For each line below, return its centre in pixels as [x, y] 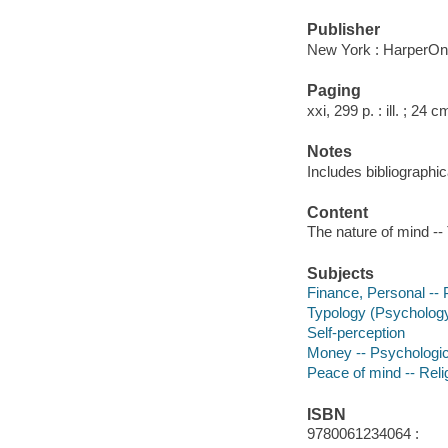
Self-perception [355, 333]
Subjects [340, 273]
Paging [333, 91]
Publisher [343, 30]
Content [337, 212]
